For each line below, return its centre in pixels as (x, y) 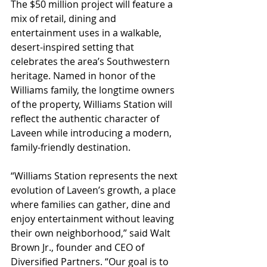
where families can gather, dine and (92, 204)
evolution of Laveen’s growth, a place (94, 190)
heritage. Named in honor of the (84, 75)
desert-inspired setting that (74, 47)
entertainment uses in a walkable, (87, 32)
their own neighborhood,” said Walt (92, 233)
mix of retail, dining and (65, 18)
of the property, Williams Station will (93, 104)
